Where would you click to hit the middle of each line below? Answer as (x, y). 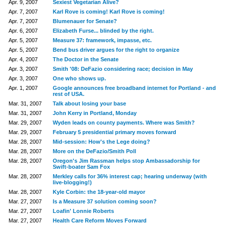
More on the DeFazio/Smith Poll (94, 151)
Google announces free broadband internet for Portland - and (134, 88)
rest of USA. (68, 94)
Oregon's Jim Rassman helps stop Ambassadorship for (126, 161)
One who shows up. (79, 78)
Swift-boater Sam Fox (81, 167)
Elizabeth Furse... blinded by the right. (103, 31)
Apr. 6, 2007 (23, 31)
